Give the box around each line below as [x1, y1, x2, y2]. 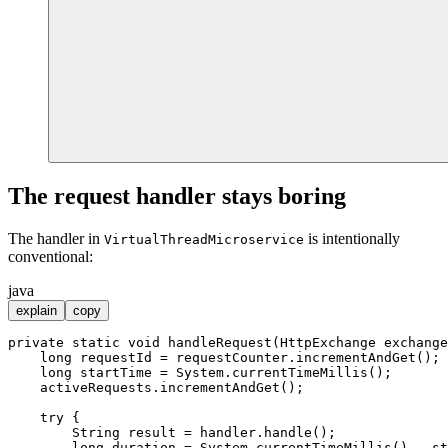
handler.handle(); [192, 424, 336, 440]
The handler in [8, 229, 104, 247]
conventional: [8, 247, 93, 265]
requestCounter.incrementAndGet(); [168, 349, 440, 365]
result [128, 424, 176, 440]
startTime [80, 364, 152, 380]
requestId [80, 349, 152, 365]
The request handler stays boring [8, 183, 346, 210]
